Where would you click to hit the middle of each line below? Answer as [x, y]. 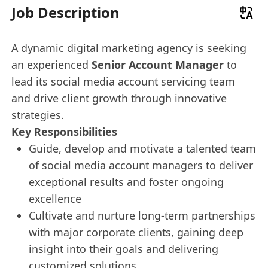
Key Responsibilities [65, 132]
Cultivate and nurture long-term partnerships [142, 216]
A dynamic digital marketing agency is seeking [129, 48]
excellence [55, 199]
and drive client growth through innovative [119, 98]
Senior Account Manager [158, 65]
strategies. [38, 115]
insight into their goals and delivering [123, 249]
